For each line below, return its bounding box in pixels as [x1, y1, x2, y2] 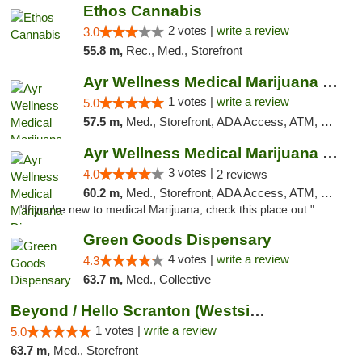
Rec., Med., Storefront [125, 44, 242, 57]
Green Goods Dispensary [82, 231, 271, 248]
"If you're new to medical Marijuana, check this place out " [20, 204, 314, 216]
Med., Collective [125, 272, 211, 286]
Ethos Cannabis [82, 2, 202, 19]
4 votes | [167, 252, 217, 266]
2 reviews [216, 167, 267, 181]
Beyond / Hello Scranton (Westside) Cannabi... [250, 302, 265, 319]
